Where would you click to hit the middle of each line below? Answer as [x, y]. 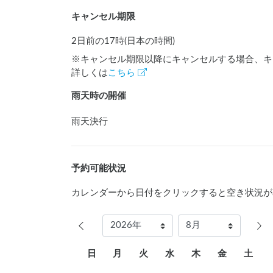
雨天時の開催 [99, 96]
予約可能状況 [99, 169]
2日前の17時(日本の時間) [123, 41]
